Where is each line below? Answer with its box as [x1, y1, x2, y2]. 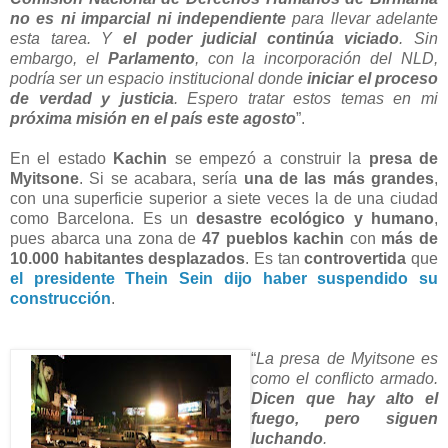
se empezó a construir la [167, 149, 369, 167]
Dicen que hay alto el [251, 389, 438, 407]
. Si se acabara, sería [79, 169, 244, 187]
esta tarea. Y [10, 29, 123, 47]
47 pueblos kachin [202, 229, 345, 247]
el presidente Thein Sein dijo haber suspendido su [10, 269, 438, 287]
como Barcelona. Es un [10, 209, 197, 227]
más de [381, 229, 439, 247]
